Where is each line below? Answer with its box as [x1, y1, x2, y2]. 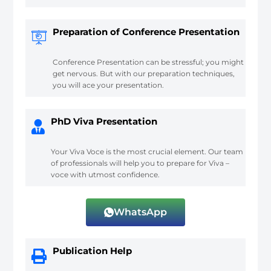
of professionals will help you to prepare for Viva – [51, 158, 230, 168]
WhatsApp [114, 206, 167, 218]
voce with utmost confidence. [51, 169, 160, 179]
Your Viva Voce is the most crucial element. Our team [51, 146, 244, 156]
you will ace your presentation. [53, 80, 165, 90]
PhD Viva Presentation [51, 115, 158, 127]
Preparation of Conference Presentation [53, 25, 240, 38]
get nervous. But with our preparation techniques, [53, 68, 235, 78]
